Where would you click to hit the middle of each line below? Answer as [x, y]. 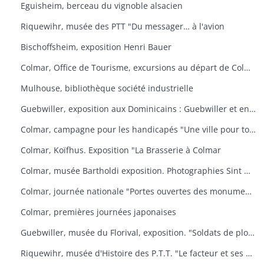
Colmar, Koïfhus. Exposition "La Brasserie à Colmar [121, 150]
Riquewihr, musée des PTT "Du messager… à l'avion [123, 26]
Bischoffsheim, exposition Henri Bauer [96, 47]
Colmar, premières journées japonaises [98, 212]
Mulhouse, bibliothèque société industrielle [107, 88]
